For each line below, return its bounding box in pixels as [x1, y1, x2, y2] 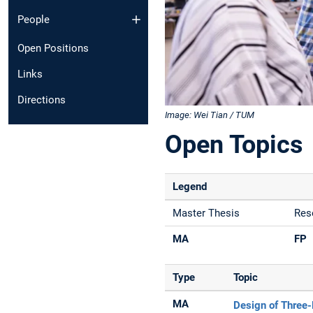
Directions [17, 94, 66, 107]
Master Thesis [173, 206, 240, 219]
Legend [173, 180, 208, 193]
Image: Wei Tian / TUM [165, 109, 254, 120]
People [17, 13, 50, 27]
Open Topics [165, 129, 303, 159]
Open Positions [17, 42, 89, 55]
